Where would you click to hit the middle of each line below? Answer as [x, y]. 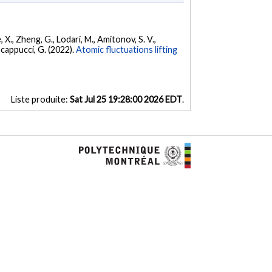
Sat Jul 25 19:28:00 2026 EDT [126, 100]
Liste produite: [40, 100]
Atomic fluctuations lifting [127, 49]
